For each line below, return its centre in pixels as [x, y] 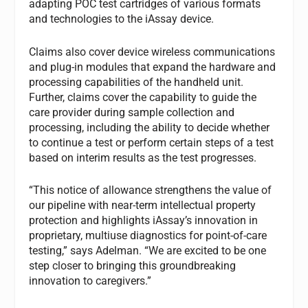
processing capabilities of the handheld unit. [136, 82]
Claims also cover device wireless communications [152, 52]
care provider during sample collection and [132, 112]
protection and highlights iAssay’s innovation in [144, 221]
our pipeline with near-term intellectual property [143, 206]
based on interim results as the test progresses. [143, 157]
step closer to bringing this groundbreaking [133, 266]
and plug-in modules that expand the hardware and [153, 67]
